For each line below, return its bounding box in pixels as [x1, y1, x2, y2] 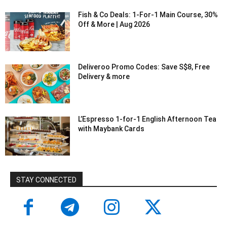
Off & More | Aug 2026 [78, 20, 150, 28]
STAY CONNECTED [16, 176, 77, 184]
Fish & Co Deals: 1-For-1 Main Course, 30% [78, 10, 218, 19]
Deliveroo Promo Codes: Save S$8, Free [78, 62, 210, 71]
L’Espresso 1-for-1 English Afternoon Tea [78, 115, 217, 124]
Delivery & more [78, 72, 130, 81]
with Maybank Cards [78, 125, 145, 133]
